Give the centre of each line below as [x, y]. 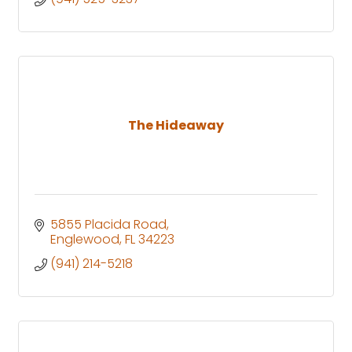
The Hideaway [176, 125]
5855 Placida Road [108, 224]
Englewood [85, 239]
